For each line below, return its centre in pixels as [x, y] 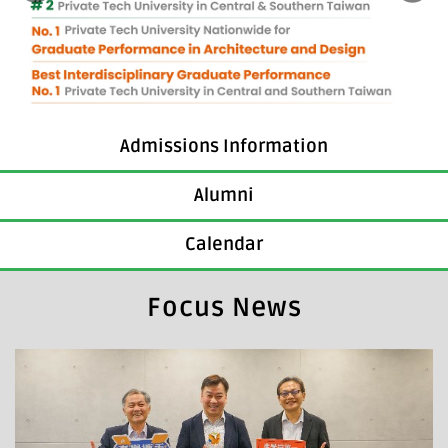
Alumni [224, 195]
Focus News [224, 307]
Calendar [224, 244]
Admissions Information [224, 146]
